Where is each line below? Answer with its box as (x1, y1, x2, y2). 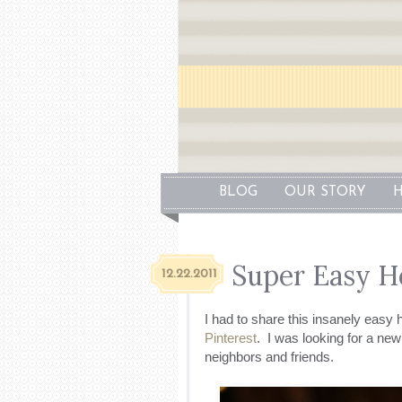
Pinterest (204, 329, 257, 345)
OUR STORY (284, 186, 366, 199)
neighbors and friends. (204, 348, 334, 364)
